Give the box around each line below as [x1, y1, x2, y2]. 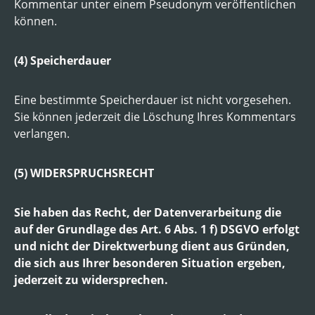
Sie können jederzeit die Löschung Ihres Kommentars [14, 108, 296, 124]
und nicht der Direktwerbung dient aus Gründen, [14, 238, 290, 254]
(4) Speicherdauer [14, 52, 111, 68]
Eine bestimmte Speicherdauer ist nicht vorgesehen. [14, 91, 291, 108]
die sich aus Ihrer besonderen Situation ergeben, [14, 255, 285, 271]
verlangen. [14, 125, 70, 141]
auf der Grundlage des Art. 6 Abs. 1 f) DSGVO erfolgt [14, 221, 300, 237]
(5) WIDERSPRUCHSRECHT [14, 165, 154, 181]
